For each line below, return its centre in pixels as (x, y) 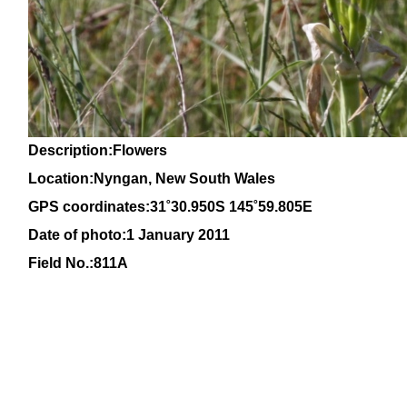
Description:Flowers (98, 150)
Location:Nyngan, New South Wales (152, 179)
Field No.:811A (78, 263)
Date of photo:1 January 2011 (129, 235)
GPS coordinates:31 (97, 207)
